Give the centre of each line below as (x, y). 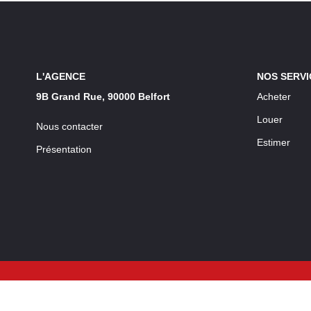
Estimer (273, 142)
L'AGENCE (61, 76)
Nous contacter (69, 126)
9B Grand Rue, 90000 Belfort (103, 96)
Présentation (64, 149)
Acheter (274, 96)
